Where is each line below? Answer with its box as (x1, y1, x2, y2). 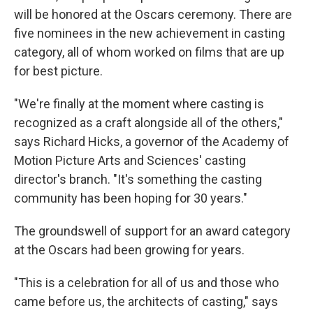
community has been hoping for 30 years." (14, 191, 247, 206)
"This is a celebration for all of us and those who (14, 275, 279, 291)
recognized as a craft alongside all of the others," (14, 115, 283, 131)
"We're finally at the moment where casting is (14, 96, 264, 112)
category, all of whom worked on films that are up (14, 45, 284, 60)
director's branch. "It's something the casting (14, 172, 262, 187)
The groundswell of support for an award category (14, 224, 291, 239)
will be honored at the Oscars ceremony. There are (14, 7, 292, 22)
